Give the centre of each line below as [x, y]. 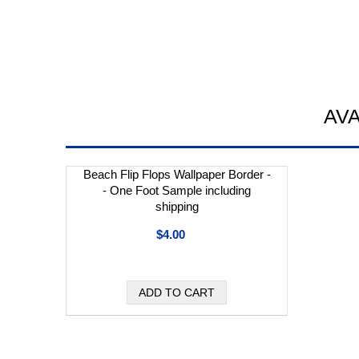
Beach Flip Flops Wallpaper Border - [177, 174]
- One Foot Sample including [177, 190]
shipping [177, 206]
